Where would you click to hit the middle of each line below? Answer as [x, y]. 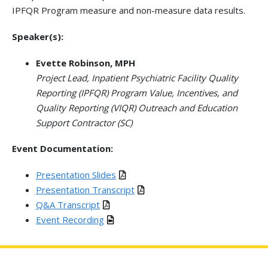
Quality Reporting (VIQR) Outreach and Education [137, 107]
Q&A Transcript [68, 205]
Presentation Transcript [85, 190]
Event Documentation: [63, 149]
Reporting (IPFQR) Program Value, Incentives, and [137, 92]
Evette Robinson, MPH [86, 63]
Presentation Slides [76, 175]
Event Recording [70, 220]
